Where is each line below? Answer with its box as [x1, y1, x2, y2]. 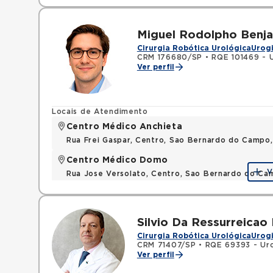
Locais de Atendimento [51, 108, 148, 115]
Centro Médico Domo [66, 156, 168, 165]
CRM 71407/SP [136, 241, 196, 249]
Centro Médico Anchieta [66, 122, 183, 131]
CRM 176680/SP [136, 54, 203, 61]
